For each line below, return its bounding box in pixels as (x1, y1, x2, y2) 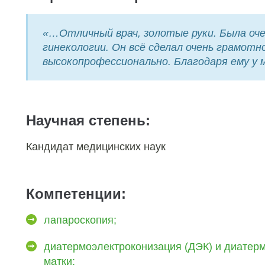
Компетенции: (26, 186, 126, 202)
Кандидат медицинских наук (26, 141, 166, 153)
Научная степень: (26, 112, 150, 128)
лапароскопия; (44, 214, 117, 226)
